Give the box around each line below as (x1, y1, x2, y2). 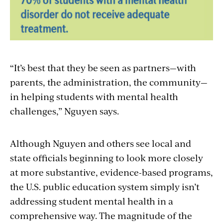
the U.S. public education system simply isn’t (10, 180, 200, 193)
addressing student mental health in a (10, 194, 173, 207)
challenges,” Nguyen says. (10, 104, 119, 117)
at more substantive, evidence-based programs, (10, 165, 213, 178)
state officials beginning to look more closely (10, 151, 203, 164)
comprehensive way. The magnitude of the (10, 209, 192, 222)
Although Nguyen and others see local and (10, 136, 191, 149)
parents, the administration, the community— (10, 75, 208, 88)
